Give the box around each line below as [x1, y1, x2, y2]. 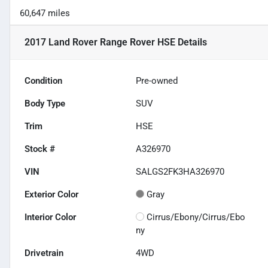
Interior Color [25, 212, 76, 223]
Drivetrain [25, 248, 63, 259]
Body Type [25, 98, 65, 109]
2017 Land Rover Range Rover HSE [25, 36, 175, 48]
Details [175, 36, 207, 48]
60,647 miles [20, 8, 70, 19]
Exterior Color [25, 189, 78, 200]
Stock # [25, 144, 55, 155]
